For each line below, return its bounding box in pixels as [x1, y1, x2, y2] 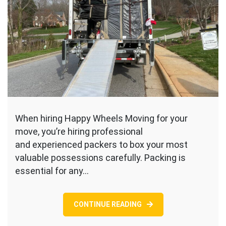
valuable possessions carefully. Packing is [15, 152, 186, 163]
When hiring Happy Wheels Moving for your [15, 113, 188, 124]
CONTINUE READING [73, 200, 142, 209]
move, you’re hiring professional [15, 126, 143, 137]
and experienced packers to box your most [15, 139, 188, 150]
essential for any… [15, 165, 89, 177]
